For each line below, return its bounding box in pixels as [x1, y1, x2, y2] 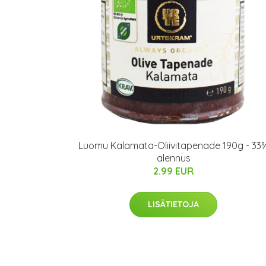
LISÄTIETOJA [148, 199, 199, 210]
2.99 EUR [153, 165, 194, 177]
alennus [156, 152, 191, 164]
